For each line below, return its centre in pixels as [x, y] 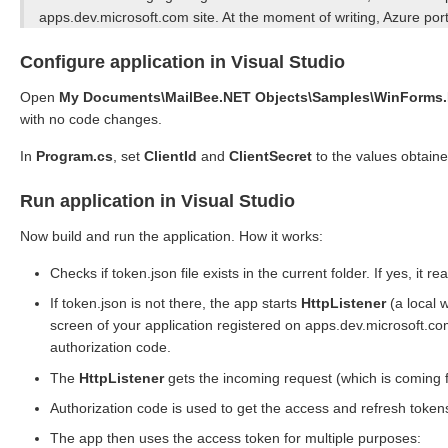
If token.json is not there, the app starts [175, 303]
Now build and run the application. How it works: [171, 235]
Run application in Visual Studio [157, 200]
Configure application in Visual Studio [182, 61]
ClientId [170, 155]
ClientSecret [270, 155]
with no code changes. [91, 118]
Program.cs [74, 155]
